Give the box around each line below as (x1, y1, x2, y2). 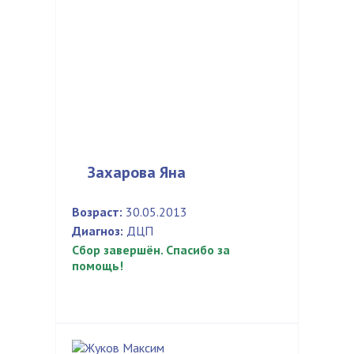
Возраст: (72, 204, 122, 220)
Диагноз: (72, 223, 123, 239)
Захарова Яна (88, 162, 186, 183)
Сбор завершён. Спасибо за (72, 242, 230, 258)
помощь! (72, 258, 123, 273)
